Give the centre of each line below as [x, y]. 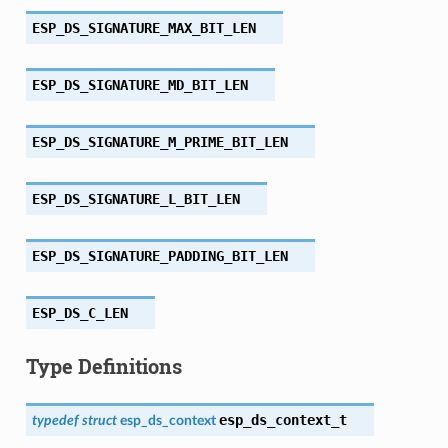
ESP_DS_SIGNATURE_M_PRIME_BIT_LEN [159, 141]
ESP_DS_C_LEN [79, 312]
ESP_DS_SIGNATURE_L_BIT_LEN [135, 198]
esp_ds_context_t [282, 419]
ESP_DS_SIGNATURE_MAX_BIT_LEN [143, 27]
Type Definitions [103, 365]
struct [99, 420]
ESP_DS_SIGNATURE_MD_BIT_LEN [139, 84]
